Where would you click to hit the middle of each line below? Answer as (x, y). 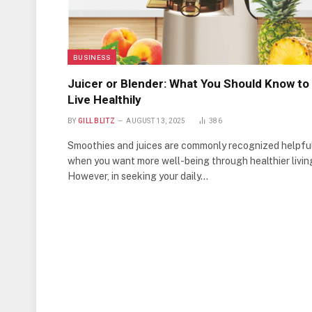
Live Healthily (104, 100)
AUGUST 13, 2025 (156, 121)
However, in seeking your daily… (138, 177)
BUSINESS (92, 57)
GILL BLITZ (96, 121)
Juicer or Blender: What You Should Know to (188, 84)
